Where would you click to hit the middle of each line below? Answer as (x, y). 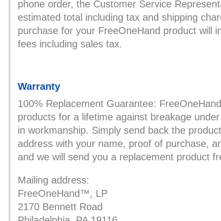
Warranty (39, 86)
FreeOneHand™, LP (63, 193)
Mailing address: (54, 180)
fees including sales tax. (70, 44)
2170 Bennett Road (60, 207)
